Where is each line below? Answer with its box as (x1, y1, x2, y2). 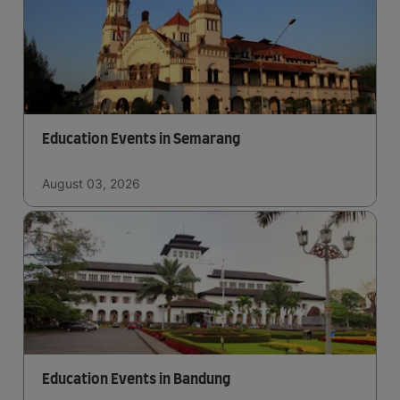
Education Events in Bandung (42, 372, 230, 387)
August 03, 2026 (42, 176, 140, 192)
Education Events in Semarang (42, 132, 240, 147)
